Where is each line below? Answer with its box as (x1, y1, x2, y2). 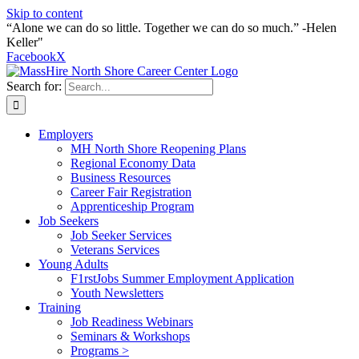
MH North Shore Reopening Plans (71, 142, 246, 155)
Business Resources (71, 171, 171, 184)
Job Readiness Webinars (71, 315, 193, 329)
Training (38, 301, 81, 314)
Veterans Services (71, 243, 159, 256)
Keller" (6, 35, 43, 49)
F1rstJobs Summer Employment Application (71, 272, 294, 285)
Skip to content (6, 6, 83, 20)
